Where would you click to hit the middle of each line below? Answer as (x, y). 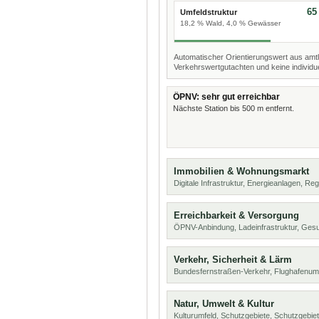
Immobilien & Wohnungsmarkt (241, 171)
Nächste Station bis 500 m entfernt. (234, 108)
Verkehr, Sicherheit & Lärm (233, 260)
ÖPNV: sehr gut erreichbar (226, 97)
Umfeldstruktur (209, 12)
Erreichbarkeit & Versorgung (236, 215)
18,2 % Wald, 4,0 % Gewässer (230, 23)
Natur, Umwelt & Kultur (224, 304)
